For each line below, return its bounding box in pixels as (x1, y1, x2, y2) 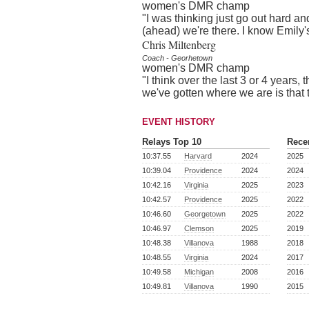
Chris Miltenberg (142, 37, 216, 52)
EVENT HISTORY (142, 117, 215, 128)
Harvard (184, 152, 212, 161)
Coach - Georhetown (142, 54, 212, 63)
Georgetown (184, 210, 226, 219)
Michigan (184, 268, 214, 277)
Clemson (184, 224, 214, 233)
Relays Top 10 (142, 137, 201, 148)
